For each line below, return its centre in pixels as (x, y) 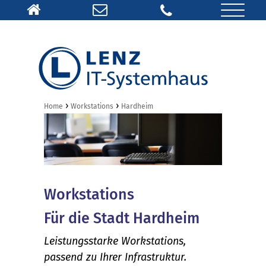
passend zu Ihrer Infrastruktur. (115, 257)
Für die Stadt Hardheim (122, 218)
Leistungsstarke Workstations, (115, 241)
